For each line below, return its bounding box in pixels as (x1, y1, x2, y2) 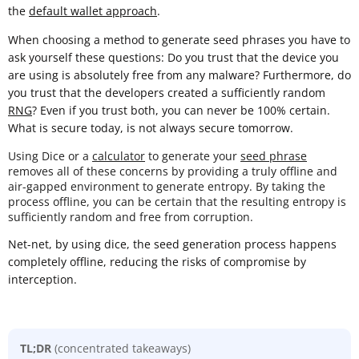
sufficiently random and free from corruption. (8, 208, 253, 224)
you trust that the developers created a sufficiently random (8, 84, 325, 100)
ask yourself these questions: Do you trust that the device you (8, 49, 339, 65)
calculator (92, 147, 145, 163)
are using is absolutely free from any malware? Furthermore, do (8, 67, 351, 83)
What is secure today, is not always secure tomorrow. (8, 119, 293, 135)
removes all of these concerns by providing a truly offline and (8, 163, 337, 179)
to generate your (145, 147, 240, 163)
